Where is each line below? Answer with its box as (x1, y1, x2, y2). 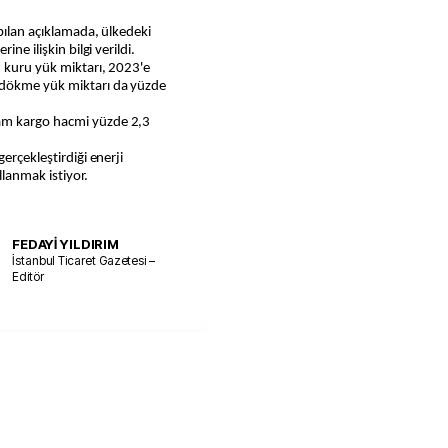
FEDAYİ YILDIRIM (12, 235, 120, 252)
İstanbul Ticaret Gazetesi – (12, 252, 155, 268)
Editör (12, 268, 44, 284)
